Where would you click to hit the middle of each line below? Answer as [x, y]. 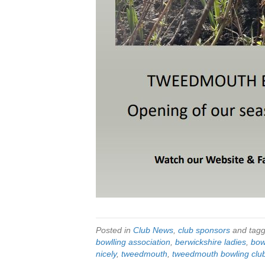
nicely [106, 254]
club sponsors [204, 230]
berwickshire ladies [211, 242]
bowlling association [133, 242]
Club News [153, 230]
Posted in [114, 230]
